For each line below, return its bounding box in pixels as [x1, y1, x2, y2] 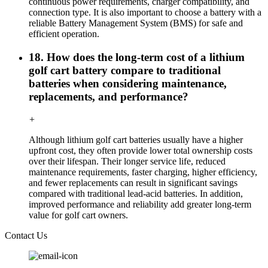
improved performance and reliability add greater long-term [29, 199, 251, 210]
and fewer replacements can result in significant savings [29, 178, 237, 188]
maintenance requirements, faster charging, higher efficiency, [29, 167, 257, 178]
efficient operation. [29, 29, 99, 39]
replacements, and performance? [29, 90, 188, 103]
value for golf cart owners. [29, 210, 128, 221]
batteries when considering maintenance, [29, 77, 227, 90]
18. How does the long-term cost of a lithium [29, 50, 245, 63]
